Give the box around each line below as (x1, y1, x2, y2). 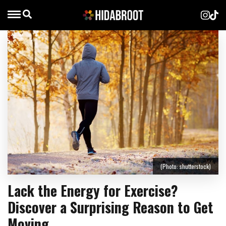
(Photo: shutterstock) (160, 162, 211, 171)
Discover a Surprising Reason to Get (8, 197, 213, 218)
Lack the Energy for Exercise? (8, 180, 178, 201)
